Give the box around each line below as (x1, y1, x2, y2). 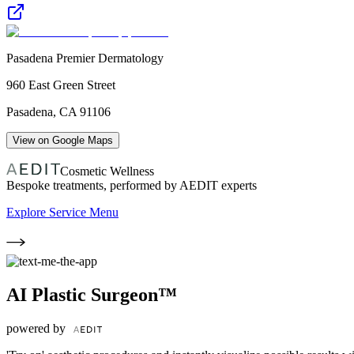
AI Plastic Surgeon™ (6, 284, 177, 305)
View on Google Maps (13, 134, 113, 146)
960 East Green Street (6, 77, 115, 92)
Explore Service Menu (6, 205, 119, 219)
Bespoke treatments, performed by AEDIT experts (6, 178, 257, 192)
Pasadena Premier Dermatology (6, 51, 164, 65)
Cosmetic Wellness (60, 164, 154, 178)
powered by (6, 321, 69, 335)
